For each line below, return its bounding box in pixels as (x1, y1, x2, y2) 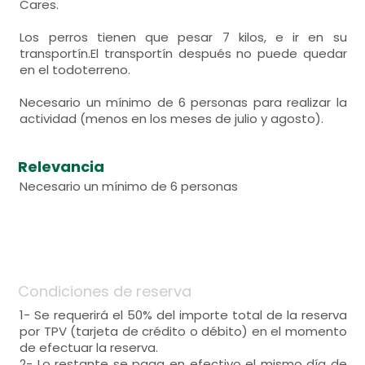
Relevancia (18, 156, 105, 177)
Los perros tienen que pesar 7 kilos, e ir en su (20, 29, 347, 46)
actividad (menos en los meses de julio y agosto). (20, 110, 324, 127)
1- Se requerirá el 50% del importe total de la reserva (20, 306, 347, 323)
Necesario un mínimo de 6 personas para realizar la (20, 94, 347, 111)
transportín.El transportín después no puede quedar (20, 45, 347, 62)
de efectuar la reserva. (20, 339, 159, 356)
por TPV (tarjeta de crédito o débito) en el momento (20, 323, 347, 340)
